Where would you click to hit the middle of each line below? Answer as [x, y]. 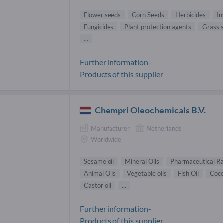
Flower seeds [102, 15]
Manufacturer [110, 129]
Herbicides [190, 15]
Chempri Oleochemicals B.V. [150, 110]
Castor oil [97, 185]
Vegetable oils [147, 173]
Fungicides [99, 27]
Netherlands [164, 129]
